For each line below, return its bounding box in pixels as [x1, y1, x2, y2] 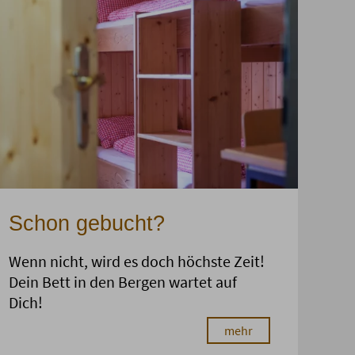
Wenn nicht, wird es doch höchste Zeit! [9, 251, 265, 272]
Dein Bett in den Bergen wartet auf [9, 272, 237, 292]
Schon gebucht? [9, 212, 165, 236]
